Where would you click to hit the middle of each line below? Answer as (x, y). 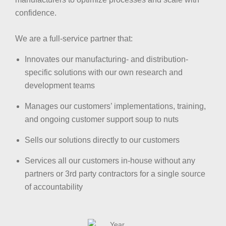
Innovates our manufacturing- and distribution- (106, 59)
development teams (60, 85)
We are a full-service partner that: (74, 38)
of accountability (54, 187)
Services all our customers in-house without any (110, 160)
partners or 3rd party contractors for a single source (115, 174)
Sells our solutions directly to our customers (102, 140)
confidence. (36, 13)
